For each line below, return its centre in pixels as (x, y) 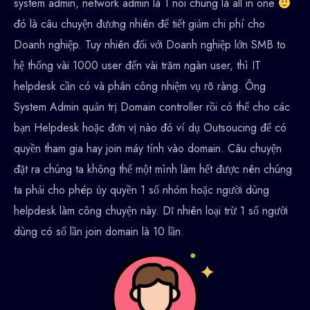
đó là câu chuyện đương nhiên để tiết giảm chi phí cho (139, 24)
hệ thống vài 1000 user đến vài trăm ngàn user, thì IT (137, 65)
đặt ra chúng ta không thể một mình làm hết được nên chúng (153, 169)
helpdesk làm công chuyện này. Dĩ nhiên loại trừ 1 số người (151, 211)
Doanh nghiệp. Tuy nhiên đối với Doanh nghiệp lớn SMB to (150, 45)
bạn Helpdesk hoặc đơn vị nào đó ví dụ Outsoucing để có (150, 128)
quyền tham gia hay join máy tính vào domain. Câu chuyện (148, 148)
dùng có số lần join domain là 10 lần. (99, 231)
